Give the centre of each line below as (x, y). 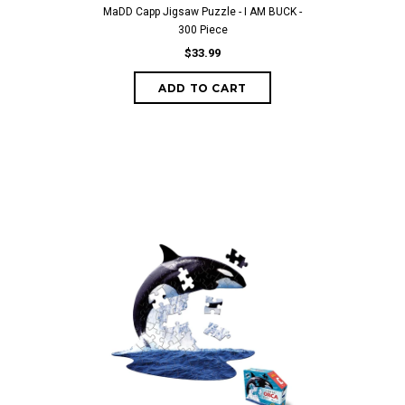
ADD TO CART (202, 88)
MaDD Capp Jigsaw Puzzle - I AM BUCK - (202, 12)
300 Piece (202, 30)
